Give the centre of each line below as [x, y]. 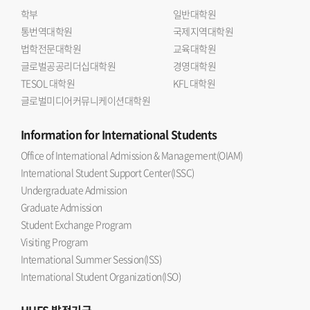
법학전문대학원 [51, 48]
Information [52, 134]
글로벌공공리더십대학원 [69, 66]
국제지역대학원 [203, 31]
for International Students [149, 134]
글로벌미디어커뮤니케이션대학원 [86, 100]
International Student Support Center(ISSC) [108, 172]
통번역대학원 [47, 31]
